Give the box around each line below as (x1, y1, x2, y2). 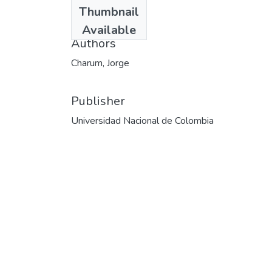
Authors (71, 35, 116, 52)
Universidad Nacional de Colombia (71, 114, 214, 127)
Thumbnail (79, 3, 139, 20)
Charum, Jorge (71, 56, 129, 70)
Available (82, 21, 136, 38)
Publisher (71, 92, 125, 109)
